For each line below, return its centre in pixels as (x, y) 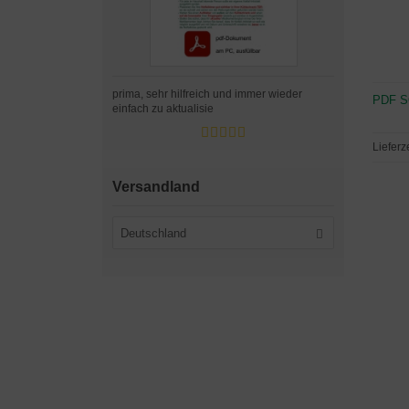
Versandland (156, 187)
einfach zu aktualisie (163, 109)
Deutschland (153, 233)
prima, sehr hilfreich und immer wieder (207, 94)
